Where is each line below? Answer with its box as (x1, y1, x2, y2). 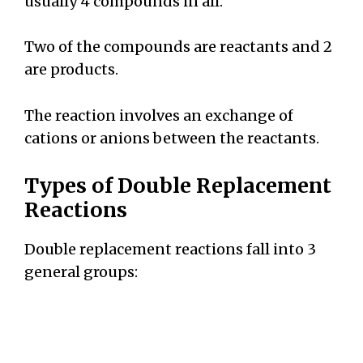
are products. (24, 60, 118, 79)
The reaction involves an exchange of (24, 106, 293, 126)
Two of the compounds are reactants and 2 (24, 37, 332, 57)
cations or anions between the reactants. (24, 129, 322, 148)
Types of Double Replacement (24, 172, 331, 199)
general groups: (24, 262, 141, 281)
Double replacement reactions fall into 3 (24, 239, 316, 258)
